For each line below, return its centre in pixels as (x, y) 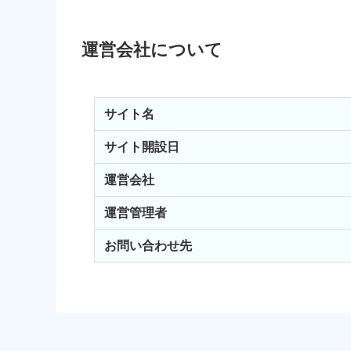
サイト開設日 (142, 147)
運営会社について (152, 50)
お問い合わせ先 (148, 246)
